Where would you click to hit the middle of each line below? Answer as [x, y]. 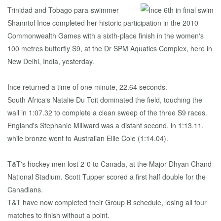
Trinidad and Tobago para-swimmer [63, 10]
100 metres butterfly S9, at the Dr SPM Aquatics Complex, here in [110, 48]
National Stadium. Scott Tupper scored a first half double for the [107, 177]
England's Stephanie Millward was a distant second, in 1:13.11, [106, 125]
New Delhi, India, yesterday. [51, 61]
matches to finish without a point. [58, 215]
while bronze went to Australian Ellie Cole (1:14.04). [88, 138]
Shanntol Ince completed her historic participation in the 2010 [103, 23]
